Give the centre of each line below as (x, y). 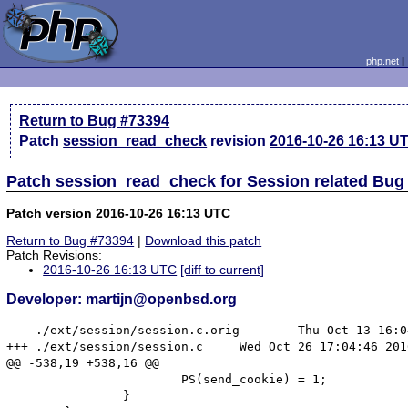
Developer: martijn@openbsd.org (122, 300)
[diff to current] (223, 270)
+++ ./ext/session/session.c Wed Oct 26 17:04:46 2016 (105, 346)
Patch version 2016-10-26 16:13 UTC (119, 213)
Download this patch (204, 241)
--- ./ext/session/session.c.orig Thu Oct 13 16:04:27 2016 (123, 330)
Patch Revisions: (55, 255)
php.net (382, 61)
